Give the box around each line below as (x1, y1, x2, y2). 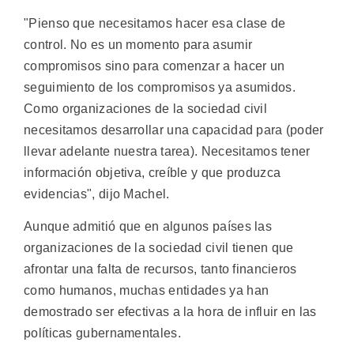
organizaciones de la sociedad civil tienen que (24, 240, 294, 254)
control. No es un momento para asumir (24, 37, 253, 51)
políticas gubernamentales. (24, 326, 181, 340)
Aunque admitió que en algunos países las (24, 219, 272, 233)
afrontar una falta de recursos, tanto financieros (24, 262, 297, 276)
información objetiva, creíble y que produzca (24, 165, 281, 179)
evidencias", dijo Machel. (24, 186, 170, 201)
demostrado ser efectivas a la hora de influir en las (24, 304, 317, 318)
